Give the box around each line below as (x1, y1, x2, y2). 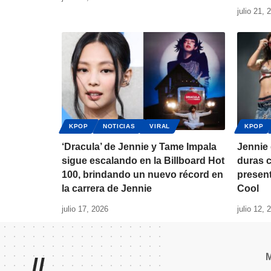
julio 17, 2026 (62, 204, 108, 214)
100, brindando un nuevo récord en (62, 169, 223, 180)
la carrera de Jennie (62, 183, 152, 194)
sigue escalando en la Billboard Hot (62, 155, 224, 166)
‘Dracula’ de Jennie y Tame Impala (62, 142, 217, 152)
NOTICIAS (102, 123, 135, 130)
